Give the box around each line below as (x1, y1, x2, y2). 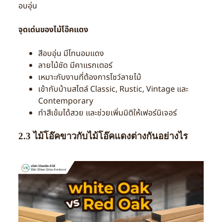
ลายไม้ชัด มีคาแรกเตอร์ (38, 59, 112, 72)
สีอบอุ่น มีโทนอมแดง (38, 48, 104, 60)
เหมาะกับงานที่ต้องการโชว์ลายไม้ (38, 71, 141, 84)
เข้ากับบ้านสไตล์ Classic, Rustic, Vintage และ (38, 83, 188, 96)
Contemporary (38, 95, 93, 108)
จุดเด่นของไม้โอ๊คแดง (18, 24, 88, 36)
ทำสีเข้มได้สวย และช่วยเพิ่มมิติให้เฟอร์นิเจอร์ (38, 107, 177, 119)
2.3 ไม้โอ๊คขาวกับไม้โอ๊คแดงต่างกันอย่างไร (18, 131, 188, 142)
